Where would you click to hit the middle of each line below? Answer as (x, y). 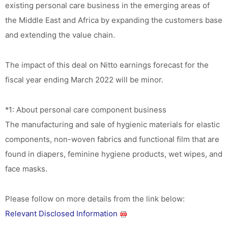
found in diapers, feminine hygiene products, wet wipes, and (114, 154)
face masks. (26, 169)
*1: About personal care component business (86, 110)
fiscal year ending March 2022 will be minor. (84, 80)
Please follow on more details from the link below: (95, 199)
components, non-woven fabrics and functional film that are (112, 139)
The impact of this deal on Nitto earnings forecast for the (107, 65)
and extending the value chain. (60, 35)
